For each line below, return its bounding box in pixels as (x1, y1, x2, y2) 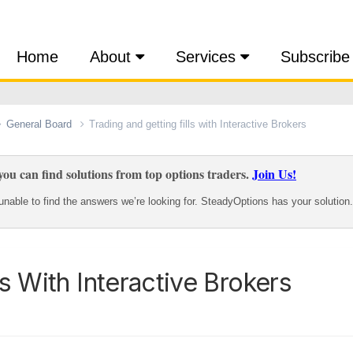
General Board (6, 117, 75, 130)
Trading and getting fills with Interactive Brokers (89, 117, 307, 130)
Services (176, 48, 240, 65)
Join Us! (252, 164, 296, 183)
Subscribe (281, 48, 350, 65)
